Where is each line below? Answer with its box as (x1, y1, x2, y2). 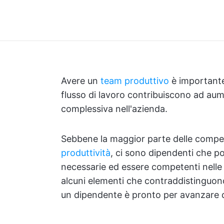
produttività (61, 147, 110, 158)
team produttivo (100, 75, 169, 86)
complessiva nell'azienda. (61, 103, 167, 114)
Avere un (61, 75, 100, 86)
